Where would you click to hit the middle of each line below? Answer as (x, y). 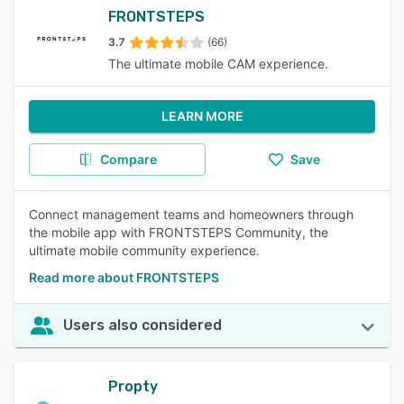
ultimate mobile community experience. (144, 250)
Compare (128, 159)
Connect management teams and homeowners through (191, 214)
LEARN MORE (202, 116)
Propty (133, 386)
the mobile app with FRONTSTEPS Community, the (179, 232)
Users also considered (142, 325)
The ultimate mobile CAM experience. (218, 64)
